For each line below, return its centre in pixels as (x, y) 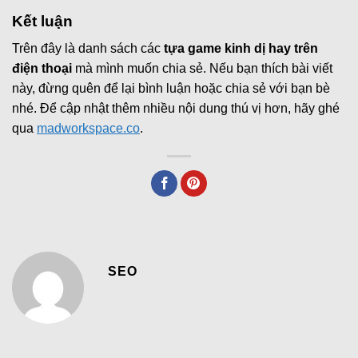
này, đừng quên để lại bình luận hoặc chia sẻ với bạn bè (171, 89)
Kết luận (42, 21)
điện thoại (42, 69)
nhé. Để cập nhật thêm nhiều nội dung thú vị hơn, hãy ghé (176, 109)
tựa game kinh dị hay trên (241, 49)
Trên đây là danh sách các (88, 49)
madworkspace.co (88, 129)
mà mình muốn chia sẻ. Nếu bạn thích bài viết (202, 69)
